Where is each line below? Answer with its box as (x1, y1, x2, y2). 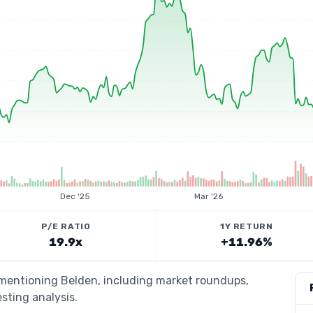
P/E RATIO (41, 221, 91, 231)
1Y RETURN (220, 221, 273, 231)
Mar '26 (194, 191, 224, 201)
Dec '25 (59, 191, 90, 201)
